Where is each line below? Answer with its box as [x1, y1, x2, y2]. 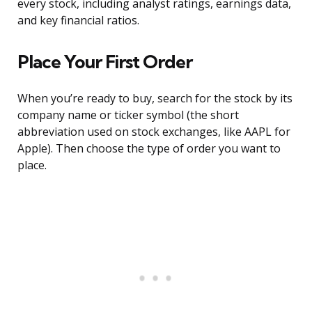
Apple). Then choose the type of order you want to [17, 141, 281, 157]
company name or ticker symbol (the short [17, 107, 239, 123]
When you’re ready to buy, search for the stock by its [17, 91, 292, 107]
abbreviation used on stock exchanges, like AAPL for [17, 124, 290, 140]
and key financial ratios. [17, 13, 139, 29]
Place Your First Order [17, 50, 192, 74]
